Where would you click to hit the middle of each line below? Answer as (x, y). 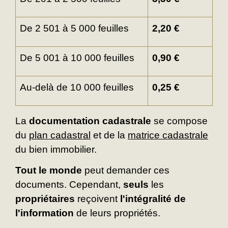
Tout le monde (49, 170)
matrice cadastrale (168, 135)
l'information (45, 213)
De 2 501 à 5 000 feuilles (74, 28)
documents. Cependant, (69, 185)
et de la (109, 135)
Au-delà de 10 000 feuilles (77, 88)
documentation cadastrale (90, 121)
